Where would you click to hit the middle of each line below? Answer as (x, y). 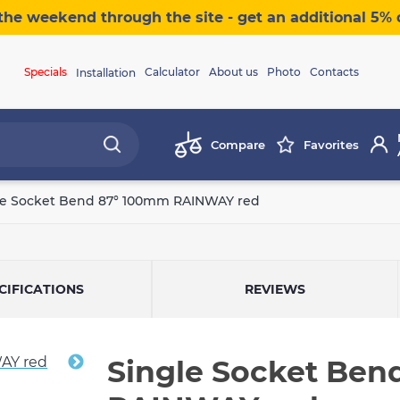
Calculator (172, 72)
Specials (45, 72)
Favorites (331, 145)
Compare (237, 145)
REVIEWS (275, 289)
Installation (105, 73)
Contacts (334, 72)
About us (233, 72)
